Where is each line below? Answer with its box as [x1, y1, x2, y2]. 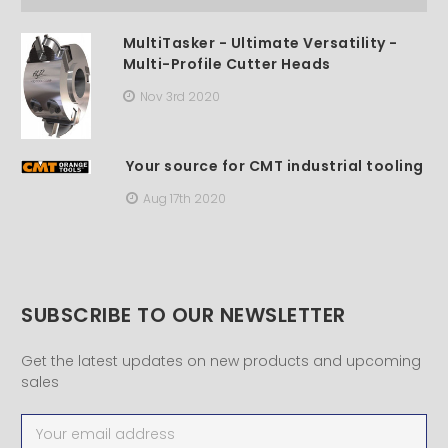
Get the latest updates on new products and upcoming [21, 350, 421, 371]
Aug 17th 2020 [142, 189, 226, 207]
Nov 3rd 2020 [139, 87, 220, 105]
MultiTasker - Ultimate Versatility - [122, 32, 398, 53]
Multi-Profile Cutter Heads [122, 53, 331, 74]
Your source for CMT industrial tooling [125, 155, 424, 176]
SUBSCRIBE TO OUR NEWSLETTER [21, 300, 346, 329]
